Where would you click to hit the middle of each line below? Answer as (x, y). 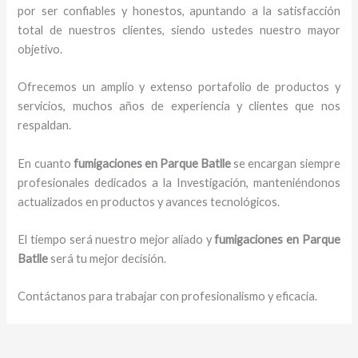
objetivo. (40, 50)
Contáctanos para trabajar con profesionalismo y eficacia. (168, 296)
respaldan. (45, 125)
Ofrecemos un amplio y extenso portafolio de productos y (179, 87)
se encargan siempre (287, 163)
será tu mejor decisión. (107, 259)
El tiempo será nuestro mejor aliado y (116, 240)
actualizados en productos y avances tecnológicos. (149, 201)
